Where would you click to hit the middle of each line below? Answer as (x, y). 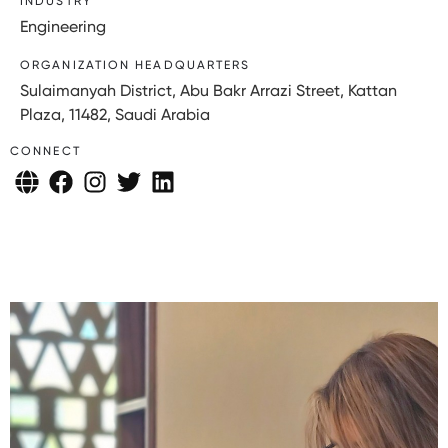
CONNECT (45, 150)
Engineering (63, 26)
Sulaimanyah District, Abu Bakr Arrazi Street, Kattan (208, 90)
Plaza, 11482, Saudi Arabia (115, 114)
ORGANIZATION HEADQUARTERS (135, 64)
